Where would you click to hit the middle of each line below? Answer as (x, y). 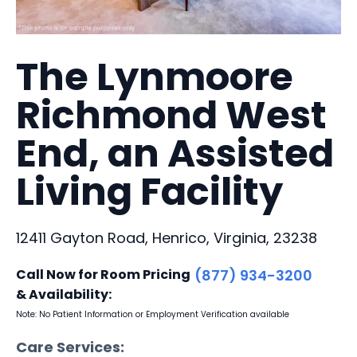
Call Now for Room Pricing (103, 274)
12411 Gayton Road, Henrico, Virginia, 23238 (167, 237)
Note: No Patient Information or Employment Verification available (153, 314)
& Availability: (64, 294)
